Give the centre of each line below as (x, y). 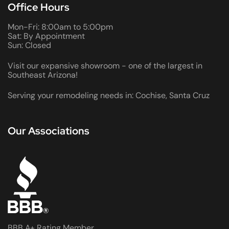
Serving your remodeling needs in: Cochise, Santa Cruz (109, 96)
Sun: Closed (29, 45)
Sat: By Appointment (46, 36)
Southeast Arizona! (43, 75)
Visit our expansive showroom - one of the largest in (105, 66)
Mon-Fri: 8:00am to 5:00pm (60, 27)
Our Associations (49, 131)
